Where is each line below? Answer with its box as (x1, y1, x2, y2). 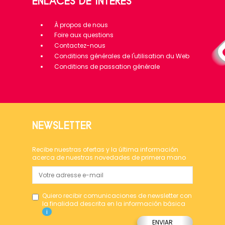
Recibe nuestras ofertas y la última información (32, 145, 178, 154)
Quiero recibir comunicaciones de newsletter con (42, 191, 192, 200)
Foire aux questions (54, 31, 114, 40)
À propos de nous (54, 20, 108, 29)
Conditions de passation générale (54, 62, 160, 71)
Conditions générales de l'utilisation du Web (54, 51, 189, 60)
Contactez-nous (54, 41, 105, 50)
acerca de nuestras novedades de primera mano (32, 153, 186, 162)
